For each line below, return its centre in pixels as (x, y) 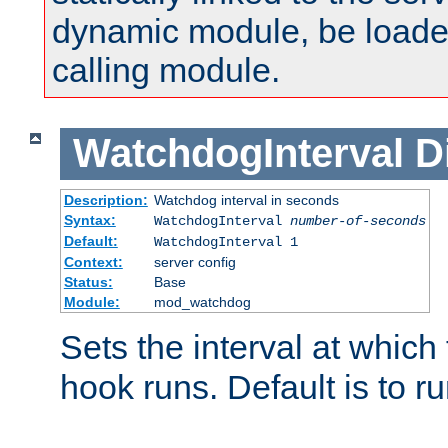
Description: (105, 199)
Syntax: (89, 219)
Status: (88, 281)
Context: (93, 261)
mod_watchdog (202, 301)
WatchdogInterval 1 (225, 241)
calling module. (166, 70)
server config (194, 261)
